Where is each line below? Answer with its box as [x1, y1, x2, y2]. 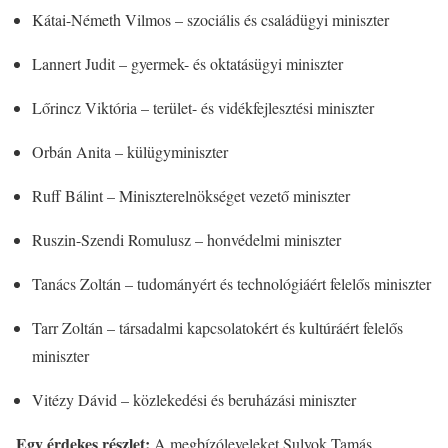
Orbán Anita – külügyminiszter [32, 141, 228, 162]
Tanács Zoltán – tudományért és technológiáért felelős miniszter [32, 273, 431, 294]
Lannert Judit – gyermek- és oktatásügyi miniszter [32, 53, 343, 74]
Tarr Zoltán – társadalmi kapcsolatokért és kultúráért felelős [32, 317, 403, 338]
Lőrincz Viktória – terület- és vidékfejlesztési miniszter [32, 97, 374, 118]
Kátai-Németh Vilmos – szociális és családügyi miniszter [32, 9, 389, 30]
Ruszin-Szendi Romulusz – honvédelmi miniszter [32, 229, 341, 250]
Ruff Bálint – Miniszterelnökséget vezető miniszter [32, 185, 350, 206]
